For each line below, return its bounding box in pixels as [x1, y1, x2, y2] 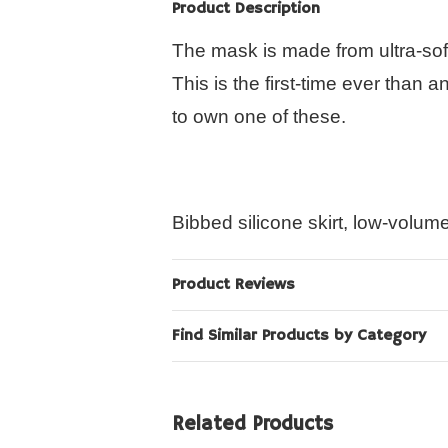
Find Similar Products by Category [172, 326, 426, 346]
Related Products [172, 412, 333, 437]
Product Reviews [172, 275, 295, 295]
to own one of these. [172, 106, 346, 127]
